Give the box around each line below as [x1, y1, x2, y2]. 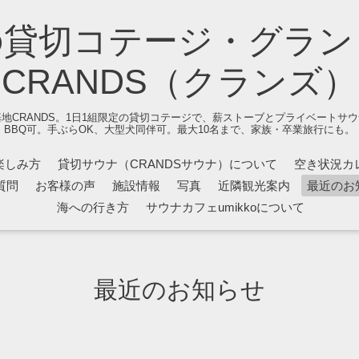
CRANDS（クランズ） [2, 62, 357, 101]
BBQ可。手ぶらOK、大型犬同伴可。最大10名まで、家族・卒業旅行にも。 [4, 123, 355, 135]
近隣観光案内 [218, 178, 290, 192]
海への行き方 [56, 200, 129, 214]
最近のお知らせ [94, 276, 265, 304]
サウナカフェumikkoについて [145, 200, 305, 214]
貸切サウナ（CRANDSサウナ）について [57, 156, 277, 171]
